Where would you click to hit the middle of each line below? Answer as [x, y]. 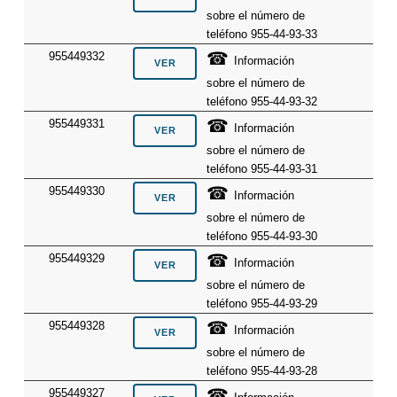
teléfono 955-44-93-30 [262, 236]
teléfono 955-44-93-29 [262, 303]
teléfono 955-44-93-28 [262, 370]
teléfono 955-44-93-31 [262, 168]
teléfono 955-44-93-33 [262, 34]
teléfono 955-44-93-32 [262, 101]
